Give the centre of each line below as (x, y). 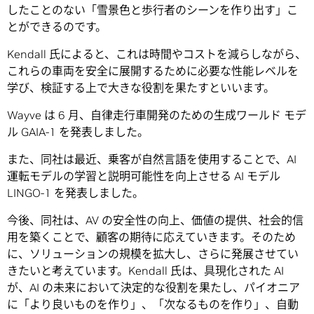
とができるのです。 (57, 27)
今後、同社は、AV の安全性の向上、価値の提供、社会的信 (155, 220)
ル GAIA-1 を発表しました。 (78, 132)
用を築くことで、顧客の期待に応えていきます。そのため (151, 237)
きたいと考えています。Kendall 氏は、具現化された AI (145, 271)
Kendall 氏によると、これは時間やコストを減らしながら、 (157, 54)
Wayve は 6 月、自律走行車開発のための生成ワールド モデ (157, 115)
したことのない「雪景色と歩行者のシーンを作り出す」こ (152, 10)
